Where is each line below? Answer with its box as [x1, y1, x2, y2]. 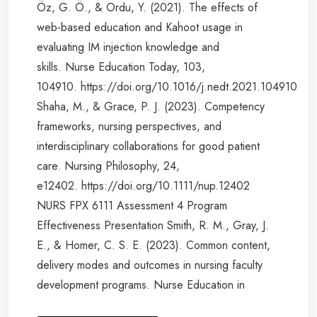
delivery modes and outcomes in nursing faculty [37, 256, 263, 273]
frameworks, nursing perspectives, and [37, 117, 221, 134]
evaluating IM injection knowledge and [37, 38, 219, 55]
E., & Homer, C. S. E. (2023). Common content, [37, 236, 270, 253]
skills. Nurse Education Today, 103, [37, 58, 205, 75]
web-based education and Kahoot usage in [37, 18, 243, 35]
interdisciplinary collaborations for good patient [37, 137, 260, 154]
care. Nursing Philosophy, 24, [37, 157, 180, 174]
